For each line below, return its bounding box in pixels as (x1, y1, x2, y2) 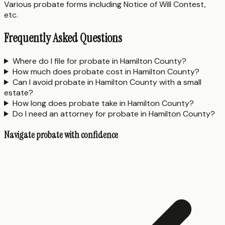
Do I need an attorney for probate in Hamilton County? (12, 108, 215, 119)
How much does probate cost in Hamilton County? (12, 66, 199, 77)
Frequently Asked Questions (4, 30, 122, 46)
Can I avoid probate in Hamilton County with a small (12, 76, 201, 87)
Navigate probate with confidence (4, 128, 118, 141)
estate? (4, 87, 33, 98)
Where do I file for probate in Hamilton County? (12, 55, 186, 66)
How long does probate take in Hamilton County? (12, 97, 194, 108)
